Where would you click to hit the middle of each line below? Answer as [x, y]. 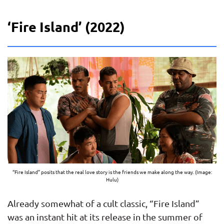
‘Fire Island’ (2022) [66, 26]
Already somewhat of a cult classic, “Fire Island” [103, 203]
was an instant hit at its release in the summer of [105, 216]
